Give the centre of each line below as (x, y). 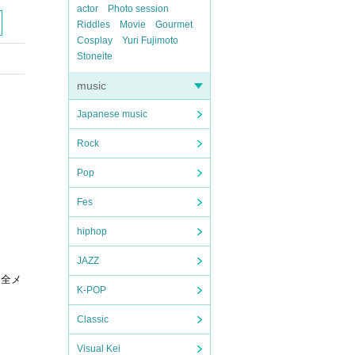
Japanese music (112, 114)
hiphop (92, 231)
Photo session (138, 9)
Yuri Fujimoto (150, 40)
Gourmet (174, 25)
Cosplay (95, 40)
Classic (93, 319)
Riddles (94, 25)
